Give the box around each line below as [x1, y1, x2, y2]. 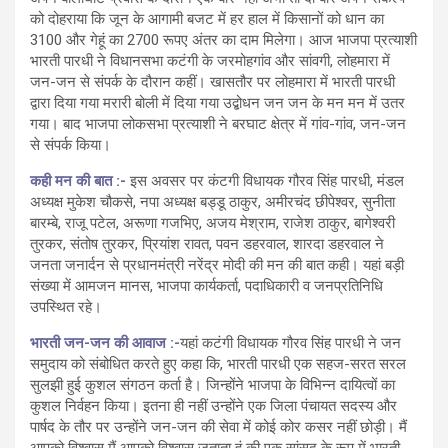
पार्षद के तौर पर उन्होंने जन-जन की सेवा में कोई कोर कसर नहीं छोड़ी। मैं [30, 418, 407, 436]
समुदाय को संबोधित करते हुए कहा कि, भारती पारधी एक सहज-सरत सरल [30, 355, 406, 373]
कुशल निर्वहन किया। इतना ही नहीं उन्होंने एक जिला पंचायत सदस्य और [30, 397, 397, 415]
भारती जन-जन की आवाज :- [30, 334, 180, 352]
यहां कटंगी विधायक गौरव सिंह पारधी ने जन [180, 334, 401, 352]
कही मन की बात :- [30, 172, 126, 190]
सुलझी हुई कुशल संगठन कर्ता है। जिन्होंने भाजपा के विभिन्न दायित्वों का [30, 376, 395, 394]
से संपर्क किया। [30, 136, 111, 154]
